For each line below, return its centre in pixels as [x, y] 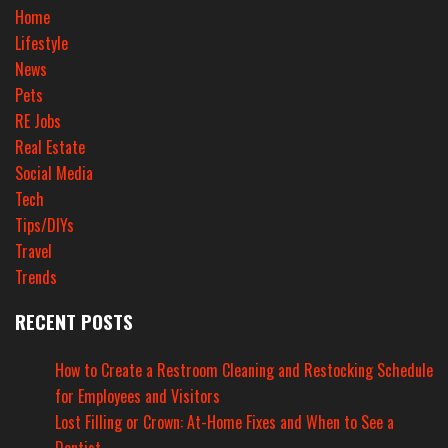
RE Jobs [38, 121]
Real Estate [50, 147]
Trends [36, 277]
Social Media [54, 173]
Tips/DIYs [44, 225]
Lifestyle [41, 43]
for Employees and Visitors [137, 396]
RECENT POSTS [74, 322]
